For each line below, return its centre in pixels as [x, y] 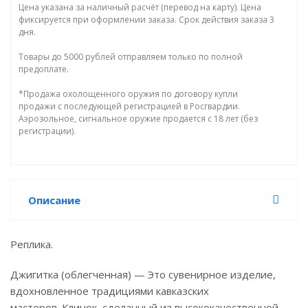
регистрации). [47, 131]
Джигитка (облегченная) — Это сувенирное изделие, [143, 274]
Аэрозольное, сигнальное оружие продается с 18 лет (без [138, 119]
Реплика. [32, 244]
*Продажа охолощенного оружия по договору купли [128, 94]
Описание [54, 200]
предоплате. [44, 69]
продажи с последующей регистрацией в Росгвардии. [129, 106]
